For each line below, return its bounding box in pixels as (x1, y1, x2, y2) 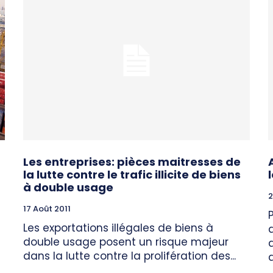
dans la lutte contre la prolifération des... (23, 248, 236, 263)
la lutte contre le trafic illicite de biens (23, 166, 241, 182)
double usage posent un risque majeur (23, 234, 229, 249)
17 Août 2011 (23, 202, 71, 214)
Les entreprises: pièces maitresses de (23, 154, 241, 169)
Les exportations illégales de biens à (23, 220, 213, 235)
